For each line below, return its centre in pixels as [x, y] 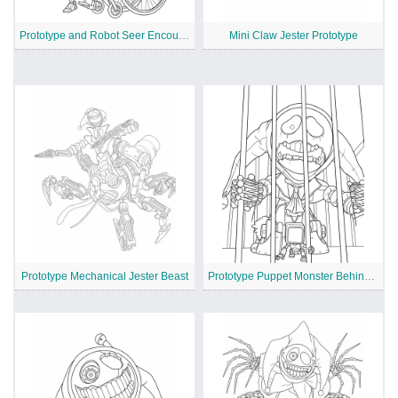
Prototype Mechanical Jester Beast [105, 277]
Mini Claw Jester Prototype [293, 36]
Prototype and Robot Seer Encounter [184, 36]
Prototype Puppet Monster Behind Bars [370, 277]
